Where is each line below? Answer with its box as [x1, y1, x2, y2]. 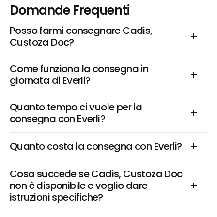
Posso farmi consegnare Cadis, [10, 24, 153, 37]
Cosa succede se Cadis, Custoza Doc [10, 167, 183, 181]
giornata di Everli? [10, 74, 91, 87]
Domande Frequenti [10, 1, 130, 19]
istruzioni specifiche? [10, 190, 103, 204]
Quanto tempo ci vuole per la [10, 100, 142, 114]
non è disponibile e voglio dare [10, 179, 148, 192]
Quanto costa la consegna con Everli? [10, 139, 182, 153]
